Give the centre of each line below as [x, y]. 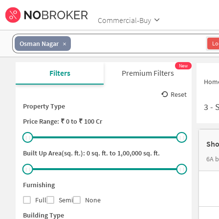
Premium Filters [148, 73]
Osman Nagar [39, 43]
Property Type [44, 106]
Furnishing [39, 185]
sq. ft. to [103, 153]
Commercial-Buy [124, 20]
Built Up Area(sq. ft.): [55, 153]
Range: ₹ [52, 121]
